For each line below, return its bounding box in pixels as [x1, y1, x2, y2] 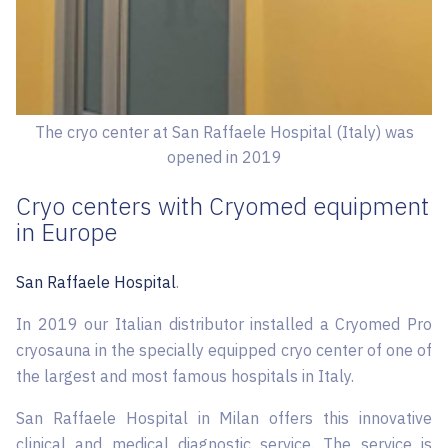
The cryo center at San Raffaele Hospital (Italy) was [34, 121, 414, 142]
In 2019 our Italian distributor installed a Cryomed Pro [16, 314, 432, 334]
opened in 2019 [166, 146, 282, 167]
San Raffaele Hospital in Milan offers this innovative [16, 408, 432, 428]
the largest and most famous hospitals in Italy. [16, 366, 354, 386]
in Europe [16, 216, 117, 248]
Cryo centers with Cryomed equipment [16, 190, 429, 222]
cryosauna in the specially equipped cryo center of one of [16, 340, 432, 360]
